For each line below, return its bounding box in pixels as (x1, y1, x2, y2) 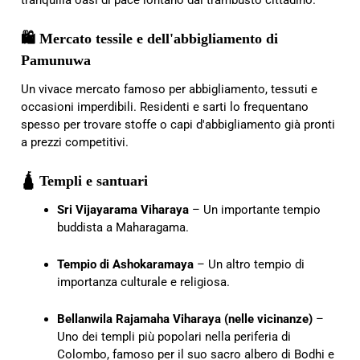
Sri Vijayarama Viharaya (57, 202, 189, 218)
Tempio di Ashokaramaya (57, 257, 194, 272)
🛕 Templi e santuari (21, 172, 148, 189)
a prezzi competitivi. (21, 134, 129, 149)
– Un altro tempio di (194, 257, 305, 272)
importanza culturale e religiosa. (57, 275, 230, 290)
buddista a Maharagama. (57, 220, 189, 235)
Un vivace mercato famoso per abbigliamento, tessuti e (21, 81, 317, 96)
